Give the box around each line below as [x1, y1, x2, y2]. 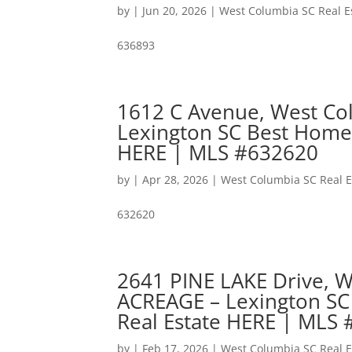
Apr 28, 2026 [142, 172, 209, 187]
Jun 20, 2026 [142, 3, 207, 18]
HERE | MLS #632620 [117, 138, 319, 167]
